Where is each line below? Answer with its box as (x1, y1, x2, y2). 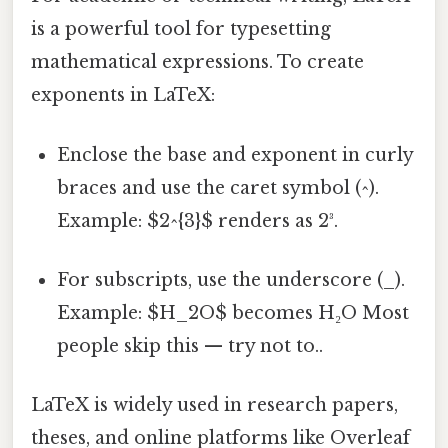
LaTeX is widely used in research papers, (31, 394, 398, 417)
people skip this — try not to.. (57, 334, 324, 357)
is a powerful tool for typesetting (31, 18, 331, 41)
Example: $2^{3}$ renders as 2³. (57, 209, 339, 232)
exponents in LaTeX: (31, 84, 215, 107)
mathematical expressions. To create (31, 51, 364, 74)
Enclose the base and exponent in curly (57, 143, 414, 166)
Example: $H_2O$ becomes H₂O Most (57, 301, 410, 324)
